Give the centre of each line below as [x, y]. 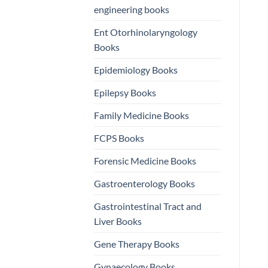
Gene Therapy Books [137, 244]
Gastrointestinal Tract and [148, 206]
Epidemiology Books [136, 70]
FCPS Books [119, 138]
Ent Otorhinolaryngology [146, 32]
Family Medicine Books [141, 115]
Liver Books [118, 221]
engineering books [132, 10]
